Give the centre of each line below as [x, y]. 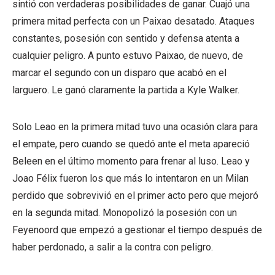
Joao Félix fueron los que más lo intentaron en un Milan [130, 178]
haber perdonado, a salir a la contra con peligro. [113, 247]
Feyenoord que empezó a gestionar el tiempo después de [137, 230]
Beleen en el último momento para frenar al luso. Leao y [131, 161]
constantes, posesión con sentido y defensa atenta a [126, 38]
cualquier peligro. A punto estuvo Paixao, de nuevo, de [128, 55]
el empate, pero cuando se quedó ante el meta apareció [131, 144]
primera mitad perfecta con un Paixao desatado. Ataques [134, 21]
